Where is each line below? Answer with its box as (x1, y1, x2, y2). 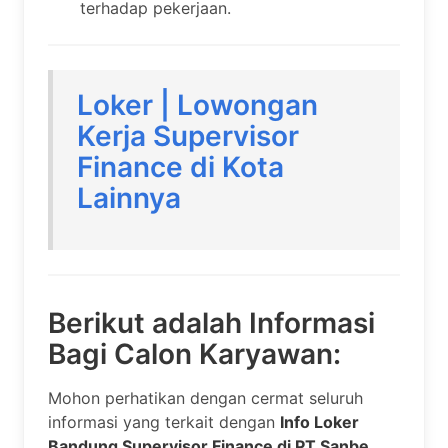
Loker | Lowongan (77, 88, 318, 123)
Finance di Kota (77, 150, 284, 185)
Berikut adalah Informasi (48, 306, 375, 341)
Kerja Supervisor (77, 119, 299, 154)
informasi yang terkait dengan (48, 412, 280, 433)
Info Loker (280, 412, 359, 433)
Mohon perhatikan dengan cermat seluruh (48, 388, 363, 409)
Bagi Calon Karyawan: (48, 337, 341, 372)
